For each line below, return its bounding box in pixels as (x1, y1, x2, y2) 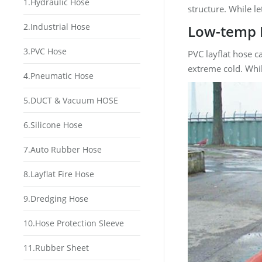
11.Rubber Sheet (23, 242, 89, 253)
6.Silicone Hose (23, 119, 82, 130)
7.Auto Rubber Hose (23, 144, 102, 155)
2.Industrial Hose (23, 21, 90, 32)
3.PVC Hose (23, 46, 67, 57)
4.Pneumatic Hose (23, 70, 94, 81)
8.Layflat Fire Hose (23, 168, 94, 180)
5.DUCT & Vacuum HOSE (23, 95, 118, 106)
